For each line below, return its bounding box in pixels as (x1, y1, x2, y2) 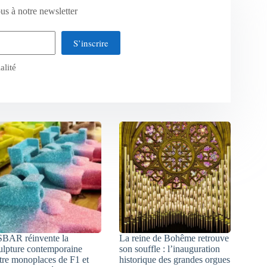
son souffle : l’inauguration (119, 243, 221, 254)
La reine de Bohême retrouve (119, 232, 229, 243)
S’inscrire (73, 36, 108, 49)
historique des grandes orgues (119, 254, 231, 265)
